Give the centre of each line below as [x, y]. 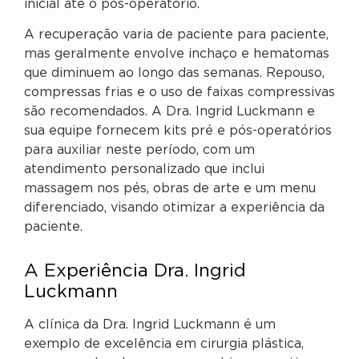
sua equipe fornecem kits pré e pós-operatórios [178, 131]
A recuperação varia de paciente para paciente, [176, 35]
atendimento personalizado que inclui [144, 170]
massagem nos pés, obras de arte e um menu [170, 189]
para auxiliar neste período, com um [139, 151]
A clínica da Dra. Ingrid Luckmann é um [150, 325]
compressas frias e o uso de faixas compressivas [179, 93]
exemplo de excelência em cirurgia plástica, [164, 345]
